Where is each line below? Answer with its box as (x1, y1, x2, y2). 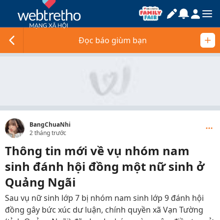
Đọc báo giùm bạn (78, 35, 147, 46)
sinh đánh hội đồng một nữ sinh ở (5, 158, 204, 174)
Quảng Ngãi (5, 174, 76, 190)
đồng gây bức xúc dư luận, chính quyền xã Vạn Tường (5, 204, 203, 215)
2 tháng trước (29, 129, 66, 137)
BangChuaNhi (29, 120, 71, 129)
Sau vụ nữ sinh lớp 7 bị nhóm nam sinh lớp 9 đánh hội (5, 192, 204, 203)
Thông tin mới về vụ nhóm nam (5, 142, 190, 159)
